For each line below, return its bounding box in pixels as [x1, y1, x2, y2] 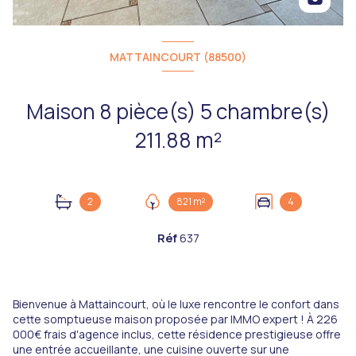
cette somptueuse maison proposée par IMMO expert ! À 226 [13, 311, 338, 327]
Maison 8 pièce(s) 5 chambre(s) [25, 97, 99, 126]
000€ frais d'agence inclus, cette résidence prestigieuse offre [13, 327, 341, 342]
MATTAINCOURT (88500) [110, 48, 246, 64]
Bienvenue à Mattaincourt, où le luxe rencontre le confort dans [13, 296, 339, 312]
